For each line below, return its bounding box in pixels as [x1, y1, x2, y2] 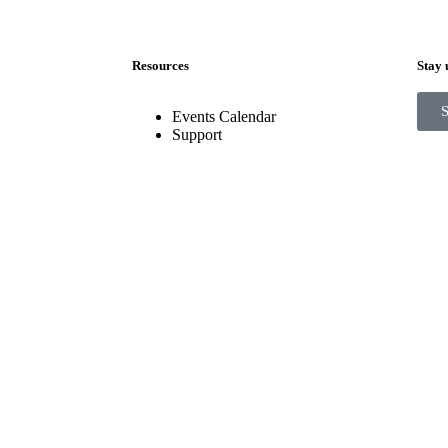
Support [172, 125, 222, 143]
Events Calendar [172, 107, 276, 125]
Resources [132, 57, 189, 73]
